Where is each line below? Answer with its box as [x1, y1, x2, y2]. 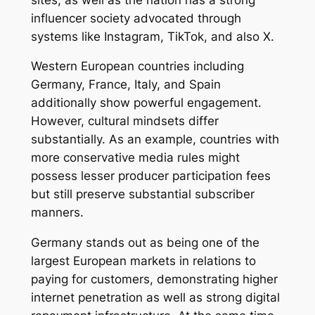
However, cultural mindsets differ [30, 114, 219, 129]
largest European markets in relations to [30, 254, 256, 269]
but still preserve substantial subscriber [30, 187, 255, 202]
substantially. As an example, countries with [30, 132, 279, 147]
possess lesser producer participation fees [30, 169, 271, 184]
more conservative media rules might [30, 150, 240, 165]
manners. [30, 205, 84, 220]
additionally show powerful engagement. [30, 96, 262, 110]
